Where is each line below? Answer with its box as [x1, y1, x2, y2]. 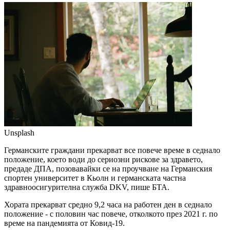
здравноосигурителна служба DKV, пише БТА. [4, 183, 169, 192]
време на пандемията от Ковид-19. [4, 219, 127, 228]
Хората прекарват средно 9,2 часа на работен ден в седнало [4, 200, 212, 209]
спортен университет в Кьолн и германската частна [4, 174, 186, 183]
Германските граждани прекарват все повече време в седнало [4, 146, 220, 155]
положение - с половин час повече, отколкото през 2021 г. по [4, 209, 218, 219]
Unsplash [4, 128, 34, 138]
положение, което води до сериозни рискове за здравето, [4, 155, 203, 164]
